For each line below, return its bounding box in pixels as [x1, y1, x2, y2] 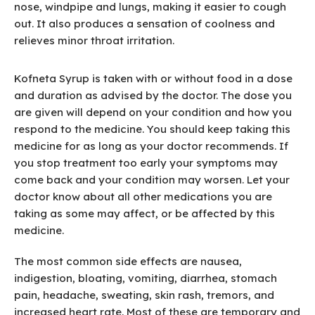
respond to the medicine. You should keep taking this [14, 122, 290, 136]
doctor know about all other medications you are [14, 190, 272, 204]
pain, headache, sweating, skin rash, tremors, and [14, 288, 274, 302]
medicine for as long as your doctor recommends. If [14, 139, 288, 153]
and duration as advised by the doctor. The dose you [14, 89, 292, 103]
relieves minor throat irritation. [14, 34, 174, 48]
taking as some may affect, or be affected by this [14, 207, 275, 221]
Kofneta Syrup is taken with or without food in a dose [14, 72, 292, 86]
